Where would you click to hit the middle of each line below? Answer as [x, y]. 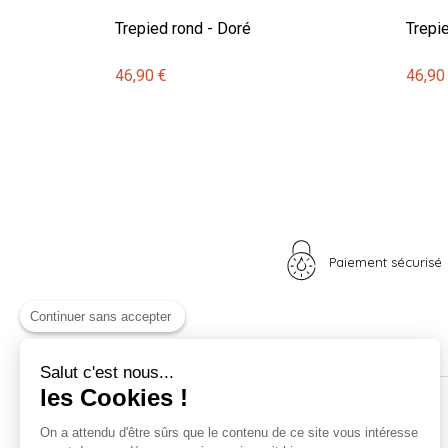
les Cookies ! [114, 397]
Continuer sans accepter [100, 316]
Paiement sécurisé [385, 261]
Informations [357, 425]
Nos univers [159, 425]
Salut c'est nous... [107, 372]
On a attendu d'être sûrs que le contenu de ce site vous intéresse [229, 432]
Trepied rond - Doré [183, 28]
